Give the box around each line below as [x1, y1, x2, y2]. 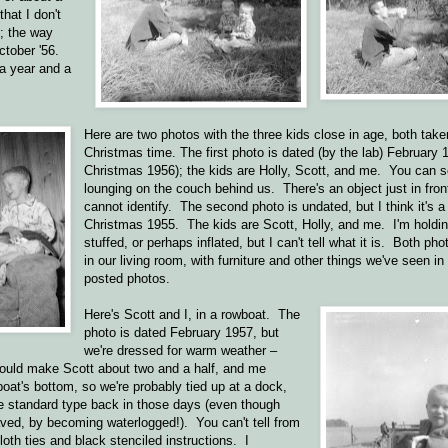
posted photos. [84, 271, 171, 287]
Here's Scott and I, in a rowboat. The [84, 307, 301, 323]
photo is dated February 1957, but [84, 325, 280, 341]
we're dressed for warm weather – [84, 343, 278, 359]
